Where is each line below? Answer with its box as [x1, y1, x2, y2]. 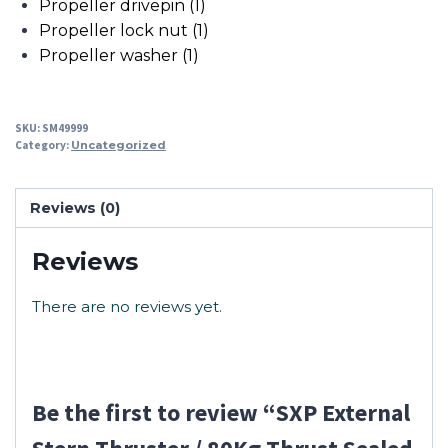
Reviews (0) [30, 198, 121, 217]
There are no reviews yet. [32, 296, 222, 316]
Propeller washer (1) [39, 46, 199, 66]
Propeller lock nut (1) [39, 21, 209, 41]
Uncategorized [71, 138, 166, 153]
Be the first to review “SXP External [32, 396, 410, 428]
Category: [15, 138, 71, 153]
